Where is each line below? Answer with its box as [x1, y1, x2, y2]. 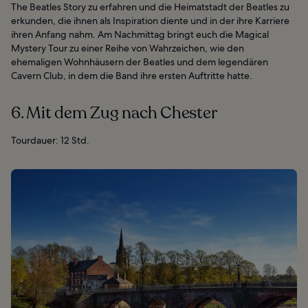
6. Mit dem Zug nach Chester [11, 101, 217, 124]
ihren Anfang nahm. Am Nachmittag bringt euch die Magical [11, 27, 269, 41]
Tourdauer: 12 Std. [11, 133, 89, 146]
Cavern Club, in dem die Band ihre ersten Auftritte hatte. [11, 69, 252, 82]
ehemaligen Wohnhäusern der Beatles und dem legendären [11, 55, 268, 68]
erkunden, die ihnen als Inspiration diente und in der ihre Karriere [11, 14, 289, 27]
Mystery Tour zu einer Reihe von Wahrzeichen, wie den [11, 41, 244, 54]
